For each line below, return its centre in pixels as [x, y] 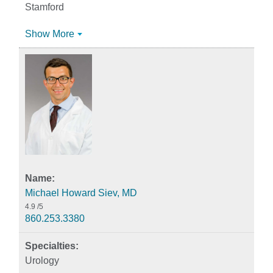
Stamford [44, 7]
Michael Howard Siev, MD [81, 193]
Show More [50, 34]
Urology [42, 261]
